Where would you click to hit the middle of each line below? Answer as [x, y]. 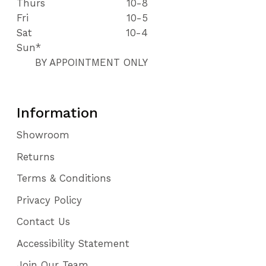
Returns [36, 156]
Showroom [43, 135]
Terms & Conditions [64, 178]
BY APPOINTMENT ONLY [92, 63]
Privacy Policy [50, 200]
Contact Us [44, 222]
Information [58, 113]
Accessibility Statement [73, 243]
